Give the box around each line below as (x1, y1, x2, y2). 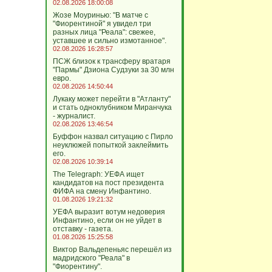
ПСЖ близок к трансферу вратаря (52, 57, 171, 66)
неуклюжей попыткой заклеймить (52, 141, 168, 149)
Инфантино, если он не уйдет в (52, 216, 161, 225)
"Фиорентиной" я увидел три (52, 19, 151, 28)
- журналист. (52, 112, 95, 120)
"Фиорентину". (52, 262, 102, 271)
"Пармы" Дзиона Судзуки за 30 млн (52, 66, 174, 74)
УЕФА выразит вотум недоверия (52, 208, 165, 216)
